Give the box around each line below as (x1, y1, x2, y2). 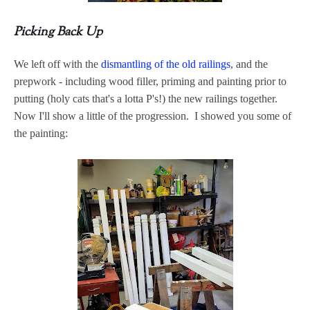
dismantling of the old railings (101, 58, 230, 71)
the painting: (14, 127, 68, 140)
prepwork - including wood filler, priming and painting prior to (14, 75, 286, 88)
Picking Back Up (14, 24, 102, 42)
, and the (230, 58, 268, 71)
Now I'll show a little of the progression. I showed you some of (14, 110, 291, 122)
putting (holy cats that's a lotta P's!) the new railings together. (14, 93, 280, 105)
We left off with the (14, 58, 101, 71)
